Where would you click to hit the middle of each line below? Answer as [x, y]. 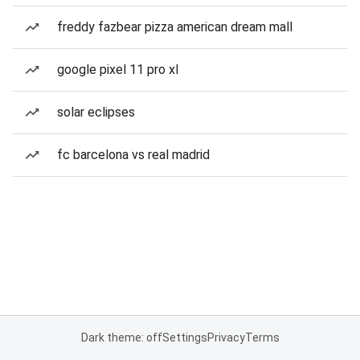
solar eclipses [96, 112]
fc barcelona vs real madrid [133, 155]
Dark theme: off [121, 337]
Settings [184, 337]
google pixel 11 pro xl [118, 70]
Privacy [226, 337]
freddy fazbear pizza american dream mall [175, 27]
